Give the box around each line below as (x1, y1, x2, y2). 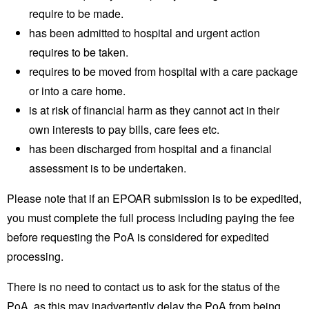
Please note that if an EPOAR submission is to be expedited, (7, 190, 301, 206)
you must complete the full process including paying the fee (7, 209, 295, 226)
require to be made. (29, 5, 123, 21)
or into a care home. (29, 82, 126, 99)
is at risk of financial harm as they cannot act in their (29, 101, 279, 118)
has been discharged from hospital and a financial (29, 140, 272, 157)
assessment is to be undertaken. (29, 159, 186, 176)
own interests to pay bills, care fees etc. (29, 121, 219, 137)
